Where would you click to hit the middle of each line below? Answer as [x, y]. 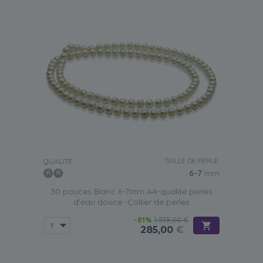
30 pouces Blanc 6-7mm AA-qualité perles [131, 191]
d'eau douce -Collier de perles [131, 202]
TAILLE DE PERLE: [192, 161]
